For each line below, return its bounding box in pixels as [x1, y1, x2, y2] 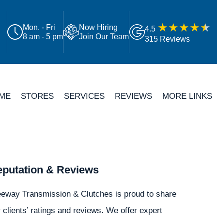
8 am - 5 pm [23, 32, 63, 41]
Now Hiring [79, 23, 118, 31]
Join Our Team [79, 32, 129, 41]
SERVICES [63, 91, 105, 101]
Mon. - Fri [23, 23, 56, 31]
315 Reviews [145, 34, 190, 43]
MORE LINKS [162, 91, 212, 101]
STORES [20, 91, 54, 101]
